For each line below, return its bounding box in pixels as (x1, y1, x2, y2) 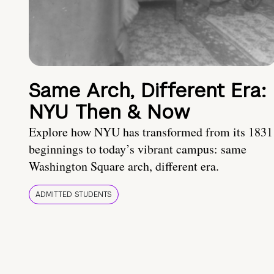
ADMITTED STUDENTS (35, 190, 112, 200)
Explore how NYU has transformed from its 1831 (29, 124, 273, 141)
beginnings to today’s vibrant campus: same (29, 141, 246, 158)
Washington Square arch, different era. (29, 158, 219, 175)
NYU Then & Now (29, 99, 190, 125)
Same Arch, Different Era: (29, 78, 266, 103)
